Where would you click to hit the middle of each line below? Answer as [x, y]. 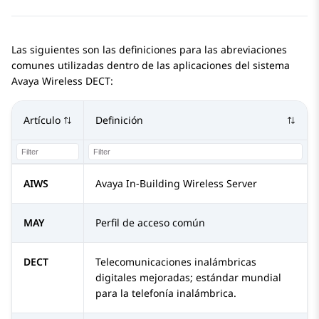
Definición [119, 120]
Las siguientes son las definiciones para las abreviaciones [149, 50]
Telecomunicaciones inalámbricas [176, 262]
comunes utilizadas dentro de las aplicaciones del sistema [151, 66]
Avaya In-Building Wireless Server [176, 184]
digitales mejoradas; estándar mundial [188, 278]
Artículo [42, 120]
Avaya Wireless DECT [61, 81]
